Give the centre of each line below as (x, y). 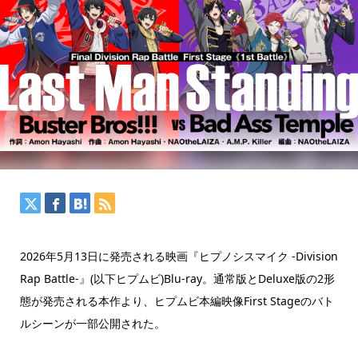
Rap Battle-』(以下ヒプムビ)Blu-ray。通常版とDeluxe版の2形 (177, 279)
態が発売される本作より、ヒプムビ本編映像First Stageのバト (177, 301)
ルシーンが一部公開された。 (92, 324)
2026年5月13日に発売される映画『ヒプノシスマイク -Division (179, 257)
